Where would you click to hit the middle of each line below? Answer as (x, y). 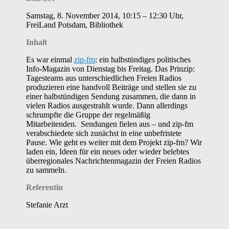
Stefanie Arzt (47, 205)
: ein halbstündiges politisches (143, 60)
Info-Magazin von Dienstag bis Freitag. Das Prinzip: (111, 69)
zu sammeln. (47, 170)
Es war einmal (50, 60)
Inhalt (37, 42)
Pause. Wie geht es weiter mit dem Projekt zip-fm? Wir (114, 143)
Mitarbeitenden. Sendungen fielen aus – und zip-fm (110, 124)
